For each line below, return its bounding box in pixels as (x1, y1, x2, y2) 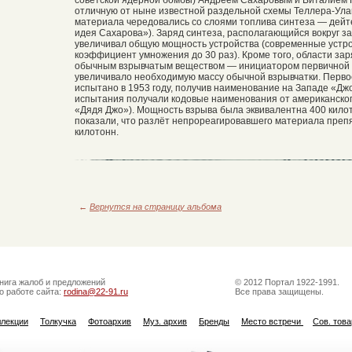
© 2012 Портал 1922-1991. (235, 277, 339, 287)
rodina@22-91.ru (64, 286, 128, 296)
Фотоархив (88, 316, 131, 326)
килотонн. (75, 126, 119, 137)
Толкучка (40, 316, 76, 326)
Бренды (199, 316, 229, 326)
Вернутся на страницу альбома (90, 201, 222, 211)
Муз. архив (143, 316, 187, 326)
